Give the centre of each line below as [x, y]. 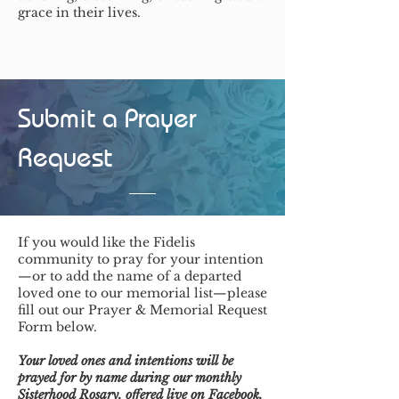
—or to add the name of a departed [130, 276]
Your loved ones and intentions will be [126, 360]
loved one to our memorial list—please [142, 293]
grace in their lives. [79, 12]
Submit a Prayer [107, 118]
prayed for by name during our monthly [130, 377]
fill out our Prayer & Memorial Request [142, 309]
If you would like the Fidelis [106, 242]
